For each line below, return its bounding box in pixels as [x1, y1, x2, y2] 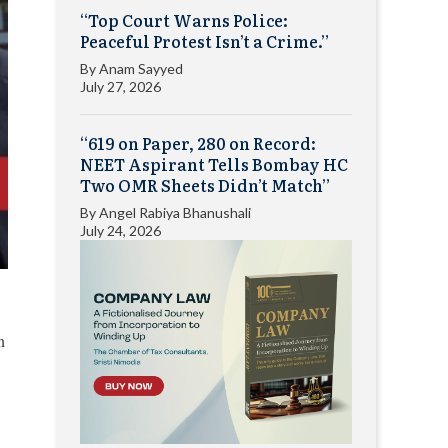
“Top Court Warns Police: [80, 8, 288, 32]
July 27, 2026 [80, 78, 161, 95]
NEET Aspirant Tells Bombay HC [80, 152, 348, 176]
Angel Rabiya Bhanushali [99, 204, 251, 221]
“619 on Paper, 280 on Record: [80, 131, 316, 155]
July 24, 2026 [80, 222, 161, 239]
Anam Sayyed [99, 60, 183, 77]
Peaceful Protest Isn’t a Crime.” [80, 29, 329, 53]
